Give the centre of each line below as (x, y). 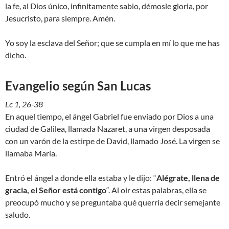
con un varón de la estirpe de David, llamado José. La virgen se (112, 141)
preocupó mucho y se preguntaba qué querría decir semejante (113, 202)
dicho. (16, 55)
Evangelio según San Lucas (78, 86)
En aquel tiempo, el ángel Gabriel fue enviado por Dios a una (109, 116)
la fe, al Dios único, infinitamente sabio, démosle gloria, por (107, 6)
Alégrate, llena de (188, 178)
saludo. (18, 214)
